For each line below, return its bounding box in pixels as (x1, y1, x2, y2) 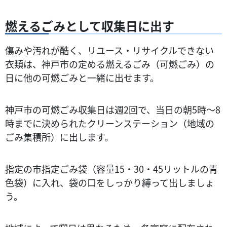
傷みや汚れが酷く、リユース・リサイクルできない (5, 43, 214, 57)
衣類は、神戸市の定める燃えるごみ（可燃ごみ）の (5, 57, 214, 70)
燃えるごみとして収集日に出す (5, 16, 174, 34)
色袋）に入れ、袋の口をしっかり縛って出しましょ (5, 175, 214, 189)
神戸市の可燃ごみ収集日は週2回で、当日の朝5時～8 (5, 102, 220, 116)
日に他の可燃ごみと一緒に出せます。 (5, 70, 159, 84)
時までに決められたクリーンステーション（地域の (5, 116, 214, 130)
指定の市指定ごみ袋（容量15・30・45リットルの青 (5, 162, 218, 175)
